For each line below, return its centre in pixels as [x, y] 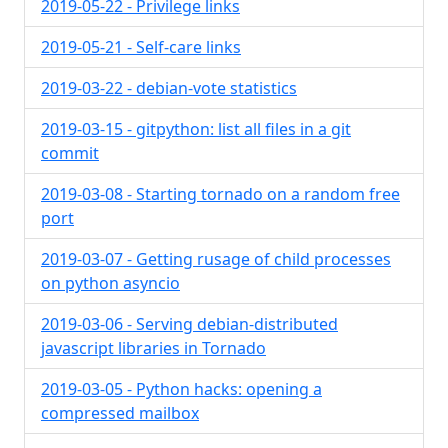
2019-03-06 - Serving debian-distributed [189, 324]
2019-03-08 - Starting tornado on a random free [220, 194]
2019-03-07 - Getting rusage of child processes [216, 259]
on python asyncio [110, 283]
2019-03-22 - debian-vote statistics [169, 88]
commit [70, 153]
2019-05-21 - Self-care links [141, 47]
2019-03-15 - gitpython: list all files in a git [196, 129]
